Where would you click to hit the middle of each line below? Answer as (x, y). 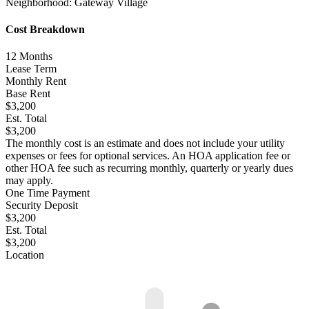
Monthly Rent (36, 81)
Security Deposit (42, 206)
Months (34, 57)
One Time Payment (48, 193)
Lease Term (31, 69)
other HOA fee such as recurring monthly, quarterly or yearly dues (149, 168)
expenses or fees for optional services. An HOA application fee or (148, 156)
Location (25, 255)
